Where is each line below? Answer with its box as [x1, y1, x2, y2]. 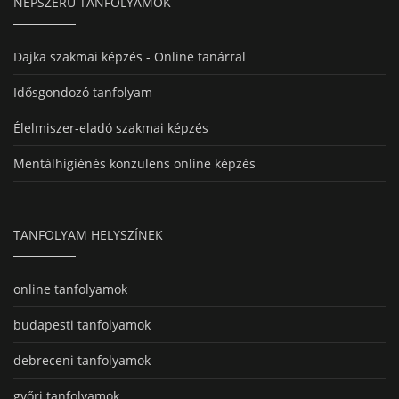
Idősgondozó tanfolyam [13, 84, 152, 102]
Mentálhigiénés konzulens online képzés [13, 155, 256, 173]
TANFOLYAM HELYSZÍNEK [13, 226, 163, 244]
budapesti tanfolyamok [13, 316, 151, 334]
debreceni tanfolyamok [13, 352, 151, 370]
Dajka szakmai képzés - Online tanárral [13, 48, 246, 66]
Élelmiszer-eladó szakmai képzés [13, 119, 208, 137]
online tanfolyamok [13, 281, 127, 298]
